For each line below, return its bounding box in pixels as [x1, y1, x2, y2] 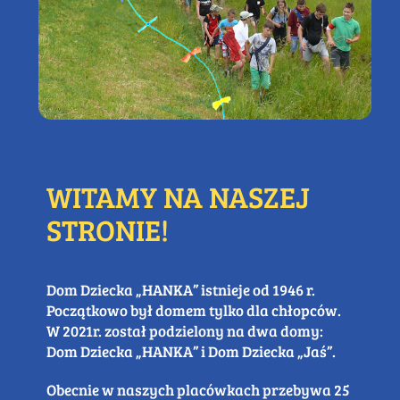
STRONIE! [46, 210, 169, 250]
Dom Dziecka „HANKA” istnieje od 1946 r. [46, 279, 315, 301]
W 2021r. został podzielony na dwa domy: [46, 321, 323, 342]
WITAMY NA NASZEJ [46, 177, 310, 217]
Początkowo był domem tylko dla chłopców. [46, 300, 341, 321]
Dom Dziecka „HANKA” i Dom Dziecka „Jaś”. [46, 341, 336, 362]
